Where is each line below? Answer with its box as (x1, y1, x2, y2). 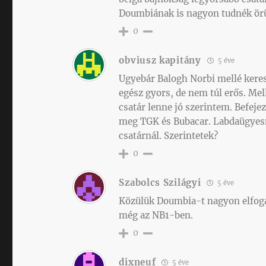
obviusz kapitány (119, 54, 201, 66)
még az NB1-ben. (119, 210, 194, 221)
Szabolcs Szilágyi (119, 176, 201, 188)
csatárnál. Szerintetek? (119, 130, 218, 141)
